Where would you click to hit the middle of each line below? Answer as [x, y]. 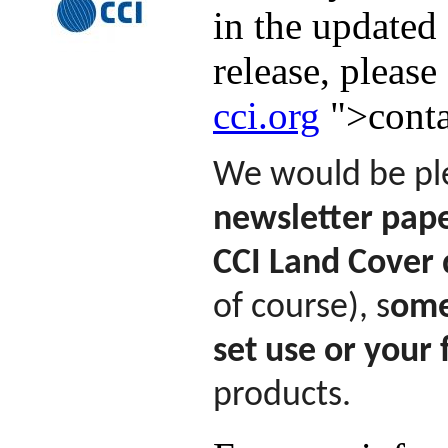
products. [282, 395]
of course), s [301, 307]
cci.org [266, 115]
